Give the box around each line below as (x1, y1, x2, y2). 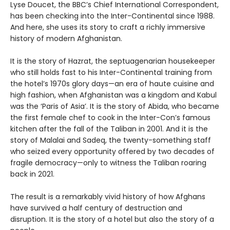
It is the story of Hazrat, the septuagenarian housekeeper (10, 56, 215, 67)
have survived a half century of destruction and (10, 203, 182, 214)
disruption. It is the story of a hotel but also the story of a (10, 214, 214, 225)
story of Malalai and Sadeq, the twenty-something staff (10, 135, 211, 146)
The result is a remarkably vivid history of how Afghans (10, 191, 205, 202)
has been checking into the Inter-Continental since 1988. (10, 11, 215, 22)
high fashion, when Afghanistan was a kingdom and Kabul (10, 90, 217, 101)
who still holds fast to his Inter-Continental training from (10, 67, 212, 78)
